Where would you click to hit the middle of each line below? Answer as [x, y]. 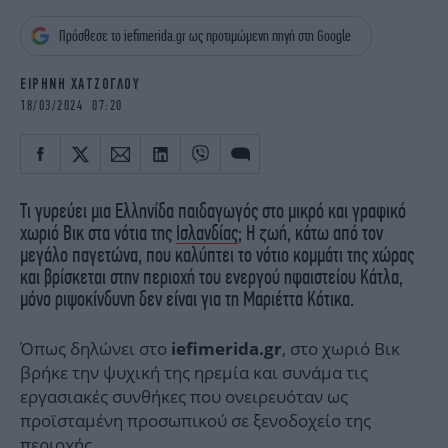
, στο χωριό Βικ [341, 349]
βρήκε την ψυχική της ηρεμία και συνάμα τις [194, 373]
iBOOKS [44, 11]
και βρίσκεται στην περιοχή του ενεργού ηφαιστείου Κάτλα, [211, 276]
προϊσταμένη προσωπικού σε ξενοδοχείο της [195, 421]
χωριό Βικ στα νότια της [98, 232]
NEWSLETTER [58, 122]
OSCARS [46, 40]
